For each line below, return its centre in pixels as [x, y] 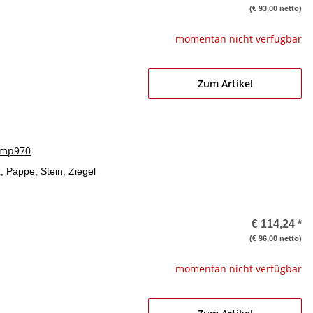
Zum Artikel [225, 83]
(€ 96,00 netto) [276, 238]
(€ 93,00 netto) [276, 8]
